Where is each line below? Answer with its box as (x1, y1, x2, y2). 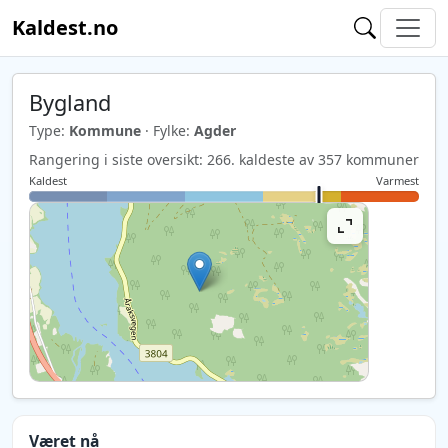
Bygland (29, 88, 111, 117)
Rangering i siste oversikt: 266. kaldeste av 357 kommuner (29, 150, 419, 169)
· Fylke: (141, 121, 194, 140)
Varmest (376, 173, 419, 188)
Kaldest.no (12, 14, 118, 41)
